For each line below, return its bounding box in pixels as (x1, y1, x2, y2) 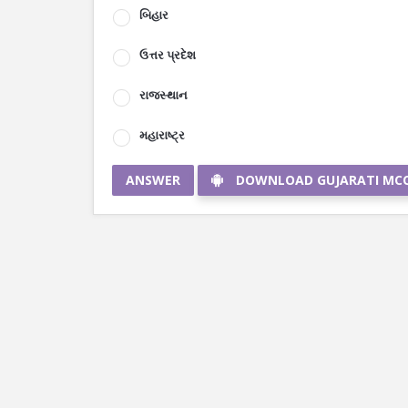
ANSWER (126, 171, 180, 189)
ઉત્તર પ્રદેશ (139, 46, 196, 63)
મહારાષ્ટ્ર (139, 127, 185, 143)
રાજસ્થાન (139, 87, 188, 103)
